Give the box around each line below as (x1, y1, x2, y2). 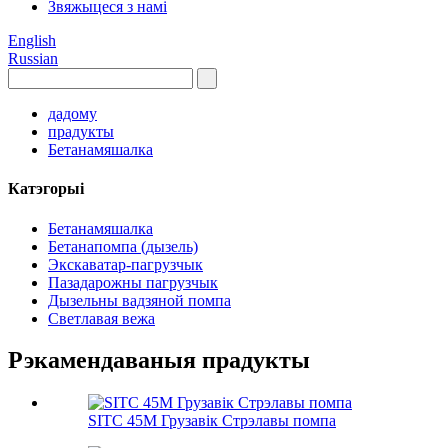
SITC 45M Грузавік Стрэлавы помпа (88, 412, 336, 430)
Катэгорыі (8, 180, 84, 198)
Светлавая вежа (48, 309, 155, 327)
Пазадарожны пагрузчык (48, 273, 218, 291)
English (8, 32, 56, 49)
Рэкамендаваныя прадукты (8, 347, 310, 374)
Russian (8, 50, 58, 67)
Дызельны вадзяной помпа (48, 291, 231, 309)
